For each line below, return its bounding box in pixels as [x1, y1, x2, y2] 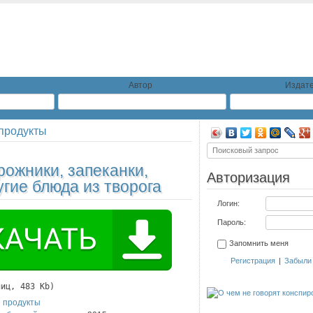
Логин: [217, 199, 240, 208]
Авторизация [207, 170, 290, 185]
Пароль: [217, 218, 246, 226]
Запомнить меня [229, 239, 289, 247]
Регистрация [230, 256, 275, 265]
